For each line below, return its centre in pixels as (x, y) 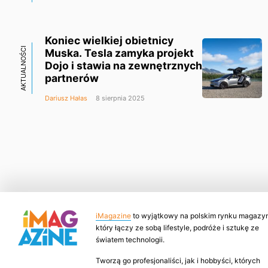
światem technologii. (130, 239)
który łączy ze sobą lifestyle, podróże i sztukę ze (177, 227)
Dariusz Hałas (66, 98)
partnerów (72, 78)
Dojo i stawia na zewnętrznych (124, 65)
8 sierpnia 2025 (119, 98)
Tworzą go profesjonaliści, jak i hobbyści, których (178, 260)
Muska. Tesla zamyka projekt (119, 53)
